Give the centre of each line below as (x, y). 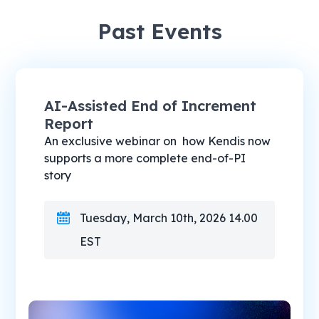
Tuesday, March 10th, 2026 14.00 (169, 218)
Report (69, 123)
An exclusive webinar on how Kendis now (158, 141)
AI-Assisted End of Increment (151, 105)
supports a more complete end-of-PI (145, 158)
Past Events (159, 31)
